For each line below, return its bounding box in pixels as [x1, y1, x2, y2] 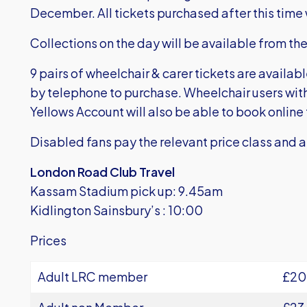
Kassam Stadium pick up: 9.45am [30, 183, 223, 199]
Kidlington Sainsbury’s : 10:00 [30, 202, 203, 218]
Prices [30, 232, 66, 248]
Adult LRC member [38, 269, 147, 284]
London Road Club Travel [30, 164, 175, 180]
